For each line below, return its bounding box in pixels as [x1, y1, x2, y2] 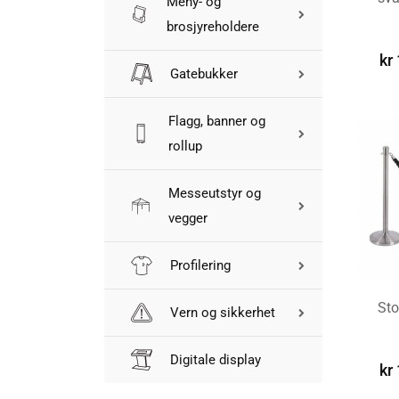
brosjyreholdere [166, 19, 259, 35]
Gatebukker [170, 66, 238, 82]
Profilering [170, 257, 231, 273]
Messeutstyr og [167, 185, 261, 201]
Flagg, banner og [167, 113, 265, 129]
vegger [167, 210, 208, 226]
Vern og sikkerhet [170, 305, 275, 321]
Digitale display [170, 352, 261, 368]
